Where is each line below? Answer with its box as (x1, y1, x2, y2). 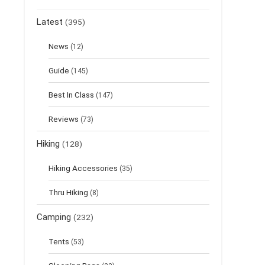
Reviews (49, 114, 79, 124)
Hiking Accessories (49, 163, 118, 173)
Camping (37, 212, 71, 222)
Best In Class (49, 90, 94, 99)
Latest (37, 17, 63, 27)
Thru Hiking (49, 188, 88, 197)
